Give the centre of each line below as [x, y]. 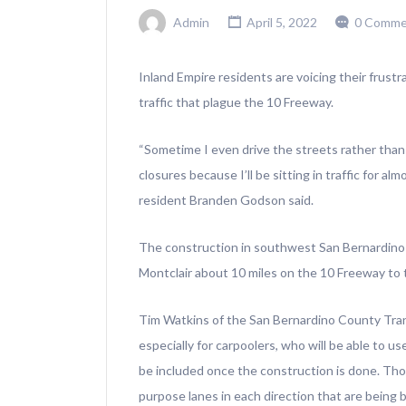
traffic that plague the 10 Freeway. [236, 102]
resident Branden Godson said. [226, 200]
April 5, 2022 [280, 22]
